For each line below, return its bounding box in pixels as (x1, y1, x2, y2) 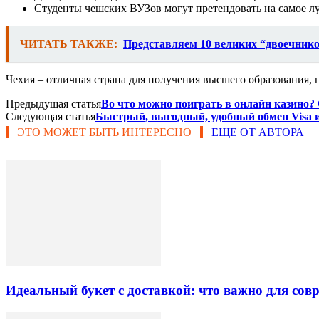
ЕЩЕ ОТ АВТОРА (211, 126, 304, 139)
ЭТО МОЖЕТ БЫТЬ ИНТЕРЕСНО (17, 126, 192, 139)
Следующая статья (6, 110, 95, 123)
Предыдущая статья (6, 98, 101, 110)
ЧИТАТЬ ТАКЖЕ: (20, 38, 117, 51)
